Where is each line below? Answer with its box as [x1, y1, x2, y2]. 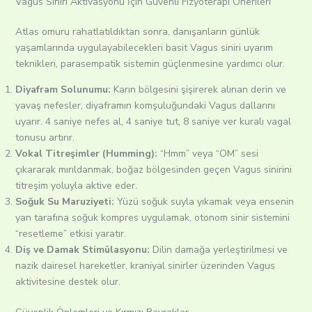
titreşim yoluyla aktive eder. [15, 179, 146, 193]
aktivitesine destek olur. [15, 275, 129, 289]
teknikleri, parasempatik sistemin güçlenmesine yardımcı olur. [15, 57, 285, 71]
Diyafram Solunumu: [15, 83, 111, 97]
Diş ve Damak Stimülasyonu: [15, 243, 150, 257]
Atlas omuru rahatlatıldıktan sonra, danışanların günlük [15, 25, 260, 39]
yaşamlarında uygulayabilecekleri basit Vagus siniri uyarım [15, 41, 273, 55]
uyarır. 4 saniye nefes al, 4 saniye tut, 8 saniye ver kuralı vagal [15, 115, 291, 129]
